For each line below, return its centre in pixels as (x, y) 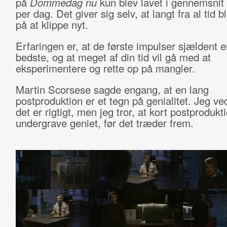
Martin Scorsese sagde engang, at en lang (112, 89)
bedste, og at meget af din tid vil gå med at (113, 57)
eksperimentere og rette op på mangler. (105, 68)
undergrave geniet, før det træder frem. (104, 123)
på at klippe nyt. (52, 25)
